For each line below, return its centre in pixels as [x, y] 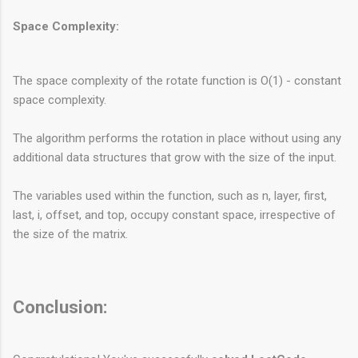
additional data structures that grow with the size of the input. [175, 157]
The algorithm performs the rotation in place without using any [177, 138]
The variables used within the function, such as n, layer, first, [170, 195]
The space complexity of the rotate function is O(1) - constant [177, 80]
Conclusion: [60, 306]
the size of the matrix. [70, 234]
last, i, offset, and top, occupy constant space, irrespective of [174, 215]
